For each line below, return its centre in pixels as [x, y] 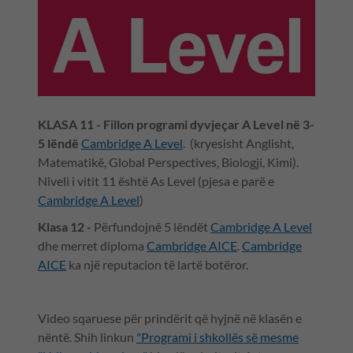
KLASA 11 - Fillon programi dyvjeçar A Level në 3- [176, 124]
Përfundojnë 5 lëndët [152, 227]
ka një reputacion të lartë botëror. [157, 265]
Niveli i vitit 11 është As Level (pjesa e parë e [156, 181]
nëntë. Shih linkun [87, 337]
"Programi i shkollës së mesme [217, 337]
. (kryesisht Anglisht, [238, 143]
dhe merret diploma [92, 246]
